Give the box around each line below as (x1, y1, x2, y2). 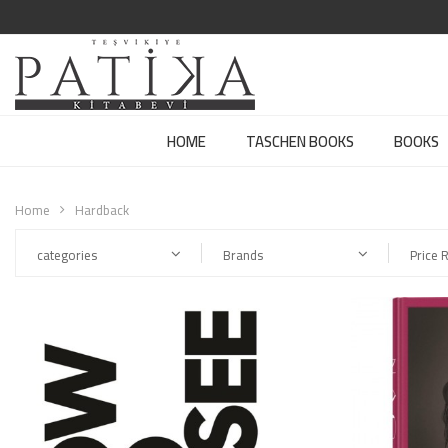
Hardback (75, 198, 129, 222)
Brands (223, 243, 264, 267)
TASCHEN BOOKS (246, 127, 354, 156)
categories (37, 243, 97, 267)
